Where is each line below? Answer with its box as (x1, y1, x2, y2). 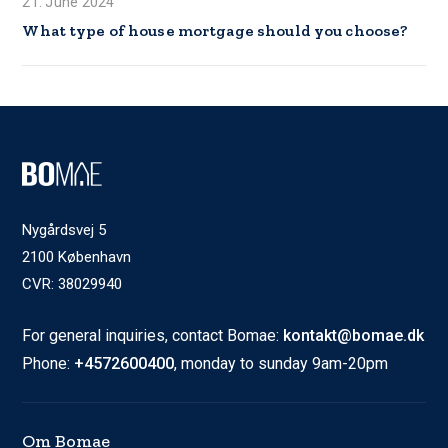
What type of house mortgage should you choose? (22, 20, 409, 40)
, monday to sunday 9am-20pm (174, 353, 389, 373)
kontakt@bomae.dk (283, 325, 425, 345)
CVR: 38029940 (22, 274, 123, 293)
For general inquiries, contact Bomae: (22, 325, 284, 345)
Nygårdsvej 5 (22, 220, 107, 239)
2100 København (22, 247, 132, 266)
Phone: (22, 353, 75, 373)
